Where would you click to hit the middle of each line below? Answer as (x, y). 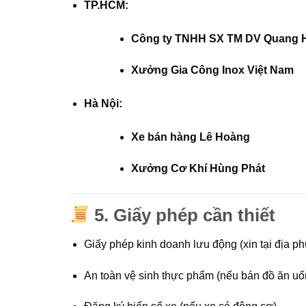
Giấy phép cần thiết (195, 215)
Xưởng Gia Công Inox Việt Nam (212, 70)
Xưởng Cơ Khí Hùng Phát (198, 168)
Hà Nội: (103, 104)
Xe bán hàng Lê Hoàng (190, 137)
